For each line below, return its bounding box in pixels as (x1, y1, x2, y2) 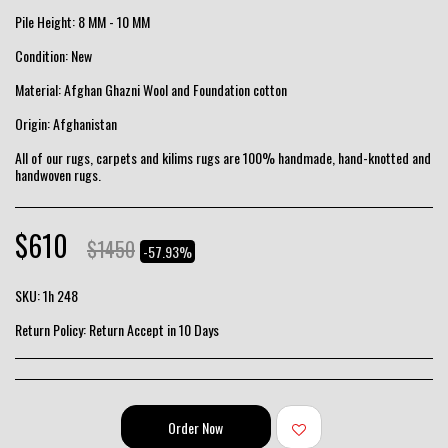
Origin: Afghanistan (15, 113, 117, 134)
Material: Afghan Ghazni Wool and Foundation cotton (15, 79, 287, 100)
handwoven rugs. (15, 164, 101, 185)
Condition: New (15, 45, 92, 66)
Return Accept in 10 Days (89, 319, 219, 340)
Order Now (168, 416, 224, 438)
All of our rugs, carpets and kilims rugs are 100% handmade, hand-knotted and (15, 147, 431, 168)
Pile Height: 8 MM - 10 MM (15, 11, 150, 32)
